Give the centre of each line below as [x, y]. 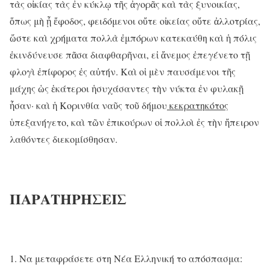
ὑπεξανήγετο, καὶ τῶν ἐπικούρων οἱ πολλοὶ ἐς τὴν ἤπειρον [134, 122]
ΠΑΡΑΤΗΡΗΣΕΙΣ [68, 199]
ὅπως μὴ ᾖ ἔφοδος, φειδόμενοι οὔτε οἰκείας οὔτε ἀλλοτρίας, [135, 21]
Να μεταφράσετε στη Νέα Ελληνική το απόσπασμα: [131, 259]
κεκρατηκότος [198, 105]
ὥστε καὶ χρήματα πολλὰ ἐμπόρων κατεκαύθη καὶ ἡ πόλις [133, 38]
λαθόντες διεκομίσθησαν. [64, 139]
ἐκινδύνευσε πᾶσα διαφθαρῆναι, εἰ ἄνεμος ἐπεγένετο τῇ [130, 55]
